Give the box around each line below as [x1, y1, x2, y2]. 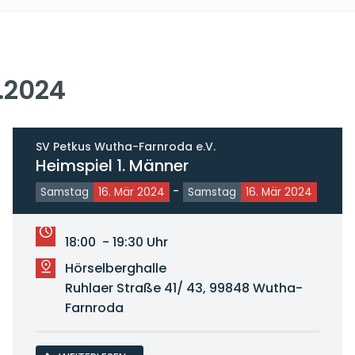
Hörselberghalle [64, 259, 166, 277]
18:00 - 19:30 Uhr [64, 233, 168, 251]
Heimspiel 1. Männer [35, 155, 189, 177]
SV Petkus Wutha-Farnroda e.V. [35, 139, 216, 155]
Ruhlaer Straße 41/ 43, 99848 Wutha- [64, 279, 303, 297]
